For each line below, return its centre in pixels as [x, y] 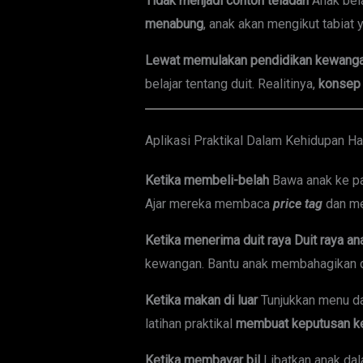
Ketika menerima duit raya [218, 241]
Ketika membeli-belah [207, 181]
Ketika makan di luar [201, 301]
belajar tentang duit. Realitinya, [231, 84]
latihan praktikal [190, 324]
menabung [174, 24]
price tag [297, 204]
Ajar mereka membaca [209, 204]
